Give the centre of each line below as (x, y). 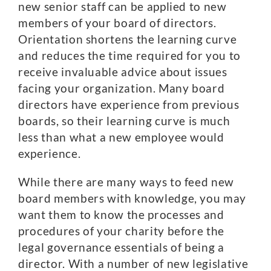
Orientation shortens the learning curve (128, 39)
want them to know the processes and (121, 214)
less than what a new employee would (121, 137)
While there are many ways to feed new (126, 182)
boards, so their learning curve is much (124, 121)
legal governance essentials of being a (121, 247)
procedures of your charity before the (122, 231)
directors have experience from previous (129, 104)
